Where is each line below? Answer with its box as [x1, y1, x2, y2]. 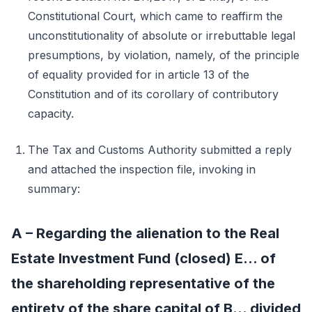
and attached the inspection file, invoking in [28, 162, 256, 176]
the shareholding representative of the [11, 275, 275, 292]
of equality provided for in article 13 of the [28, 68, 249, 81]
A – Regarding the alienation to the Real [11, 225, 279, 242]
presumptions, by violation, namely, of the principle [28, 48, 299, 62]
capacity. [28, 107, 74, 120]
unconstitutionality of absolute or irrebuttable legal [28, 29, 295, 42]
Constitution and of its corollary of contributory [28, 87, 279, 101]
